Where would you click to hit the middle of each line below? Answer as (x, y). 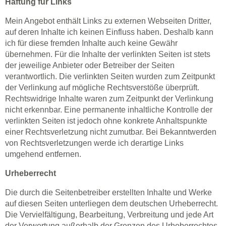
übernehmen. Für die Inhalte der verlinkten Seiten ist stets (108, 54)
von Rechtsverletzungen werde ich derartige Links (94, 143)
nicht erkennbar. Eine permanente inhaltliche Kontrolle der (109, 110)
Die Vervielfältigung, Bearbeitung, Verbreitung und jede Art (109, 215)
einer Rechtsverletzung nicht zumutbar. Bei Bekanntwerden (111, 132)
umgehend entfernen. (43, 154)
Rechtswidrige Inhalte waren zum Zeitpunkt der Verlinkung (109, 99)
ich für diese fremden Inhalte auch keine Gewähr (91, 43)
